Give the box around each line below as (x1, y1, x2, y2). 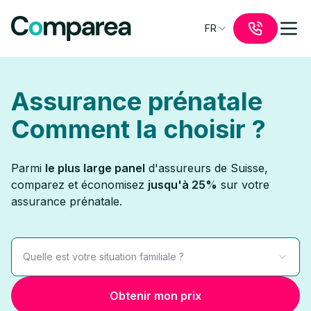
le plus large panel (45, 161, 145, 175)
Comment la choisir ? (11, 114, 266, 144)
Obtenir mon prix (110, 289, 201, 303)
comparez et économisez (11, 178, 148, 192)
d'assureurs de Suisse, (145, 161, 268, 175)
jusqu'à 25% (148, 178, 217, 192)
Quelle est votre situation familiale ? (23, 251, 184, 262)
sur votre (217, 178, 269, 192)
